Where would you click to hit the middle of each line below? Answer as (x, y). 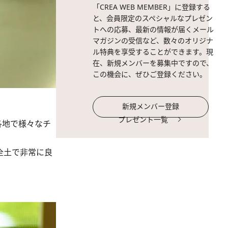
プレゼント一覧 (143, 119)
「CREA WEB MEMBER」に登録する (151, 7)
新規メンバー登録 (151, 106)
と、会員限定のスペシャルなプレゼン (153, 18)
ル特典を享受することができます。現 (153, 52)
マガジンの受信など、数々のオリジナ (153, 40)
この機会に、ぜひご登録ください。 (150, 74)
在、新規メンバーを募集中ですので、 (153, 63)
